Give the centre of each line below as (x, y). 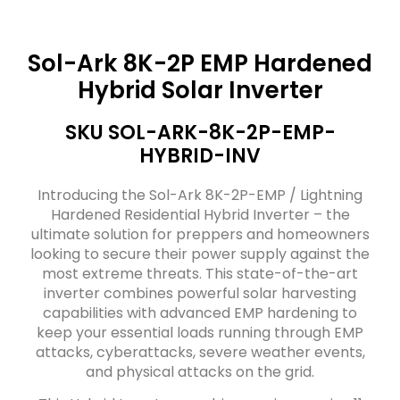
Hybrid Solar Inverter (200, 90)
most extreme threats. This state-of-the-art (200, 273)
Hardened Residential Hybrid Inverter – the (200, 214)
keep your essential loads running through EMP (200, 332)
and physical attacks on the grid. (200, 371)
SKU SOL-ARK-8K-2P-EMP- (200, 132)
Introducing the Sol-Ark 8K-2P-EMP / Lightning (200, 195)
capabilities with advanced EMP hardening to (200, 312)
